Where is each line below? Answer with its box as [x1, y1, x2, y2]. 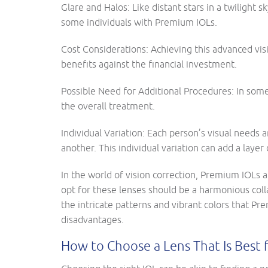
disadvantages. [61, 214, 124, 225]
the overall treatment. [61, 100, 155, 111]
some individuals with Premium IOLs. [61, 17, 217, 28]
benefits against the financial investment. [61, 59, 237, 69]
